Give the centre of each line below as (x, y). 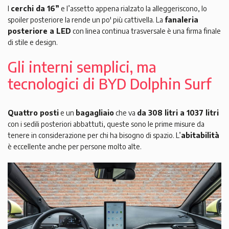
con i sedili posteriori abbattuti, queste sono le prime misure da (106, 124)
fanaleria (181, 19)
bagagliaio (95, 112)
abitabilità (200, 135)
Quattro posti (33, 112)
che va (125, 112)
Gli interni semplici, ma (82, 66)
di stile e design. (33, 42)
